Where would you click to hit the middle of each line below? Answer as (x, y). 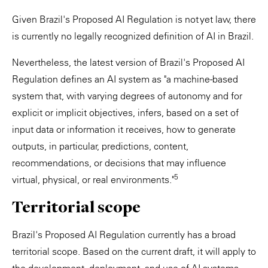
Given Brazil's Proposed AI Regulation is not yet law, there (134, 19)
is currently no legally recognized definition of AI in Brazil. (133, 36)
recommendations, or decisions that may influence (119, 163)
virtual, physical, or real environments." (93, 179)
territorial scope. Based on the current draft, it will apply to (134, 251)
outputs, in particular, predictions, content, (100, 146)
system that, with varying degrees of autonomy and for (127, 96)
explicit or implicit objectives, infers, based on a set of (125, 112)
